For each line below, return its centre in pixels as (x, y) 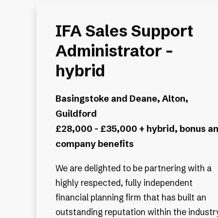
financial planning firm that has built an (131, 198)
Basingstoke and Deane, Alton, (122, 99)
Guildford (76, 114)
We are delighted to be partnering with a (133, 168)
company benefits (94, 144)
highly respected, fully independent (124, 183)
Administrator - (114, 51)
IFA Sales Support (124, 31)
